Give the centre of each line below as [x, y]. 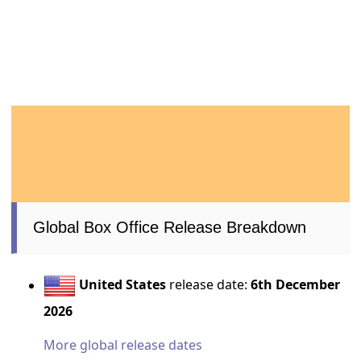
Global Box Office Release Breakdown [170, 228]
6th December [296, 285]
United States [123, 285]
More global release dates [123, 345]
